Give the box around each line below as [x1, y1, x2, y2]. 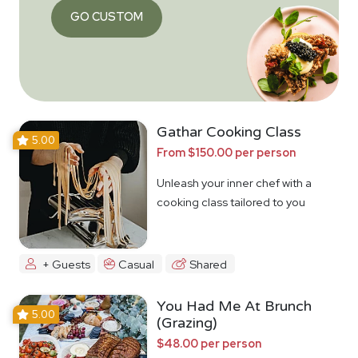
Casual [118, 256, 155, 272]
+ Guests [42, 256, 90, 272]
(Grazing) [157, 314, 217, 332]
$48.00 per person [157, 336, 261, 352]
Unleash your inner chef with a [157, 174, 312, 190]
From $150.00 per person [157, 144, 296, 160]
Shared [189, 256, 227, 272]
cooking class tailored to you [157, 193, 305, 209]
